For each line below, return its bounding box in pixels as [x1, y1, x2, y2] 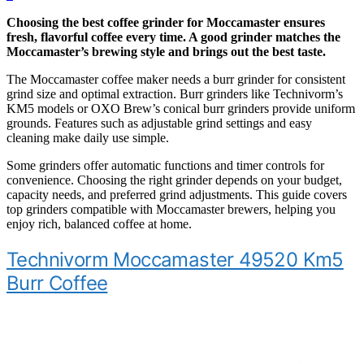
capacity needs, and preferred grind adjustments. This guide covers [6, 188, 347, 202]
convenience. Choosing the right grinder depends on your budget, [6, 173, 342, 188]
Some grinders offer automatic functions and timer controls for [6, 158, 324, 173]
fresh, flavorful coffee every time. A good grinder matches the [6, 30, 340, 45]
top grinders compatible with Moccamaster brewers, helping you [6, 202, 336, 217]
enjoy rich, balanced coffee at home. [6, 217, 192, 232]
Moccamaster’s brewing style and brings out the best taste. [6, 45, 326, 59]
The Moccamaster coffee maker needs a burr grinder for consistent [6, 72, 345, 87]
